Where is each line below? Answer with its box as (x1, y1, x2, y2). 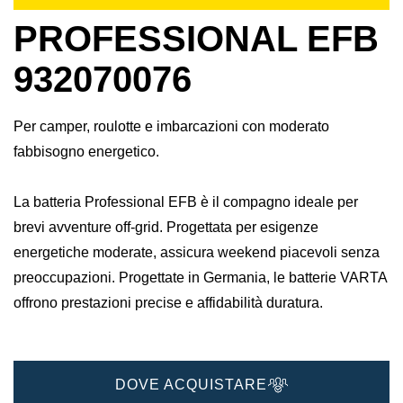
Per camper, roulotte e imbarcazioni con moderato (13, 119, 329, 135)
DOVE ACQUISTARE (114, 376, 267, 392)
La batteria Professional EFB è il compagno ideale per (13, 194, 358, 210)
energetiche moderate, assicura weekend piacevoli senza (13, 245, 380, 261)
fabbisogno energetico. (13, 144, 159, 160)
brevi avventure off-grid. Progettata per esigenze (13, 219, 318, 236)
